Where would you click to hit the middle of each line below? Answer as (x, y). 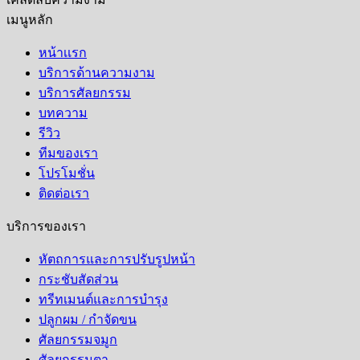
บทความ (63, 113)
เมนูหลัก (30, 20)
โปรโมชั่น (67, 174)
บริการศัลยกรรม (85, 93)
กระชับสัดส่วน (78, 280)
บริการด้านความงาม (97, 73)
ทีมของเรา (68, 153)
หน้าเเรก (63, 53)
